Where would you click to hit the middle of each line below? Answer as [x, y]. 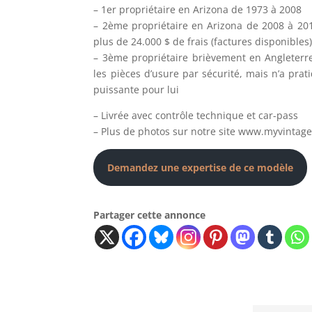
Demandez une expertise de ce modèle [201, 167]
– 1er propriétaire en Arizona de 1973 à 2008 [198, 9]
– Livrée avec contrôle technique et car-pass [196, 115]
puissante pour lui [136, 89]
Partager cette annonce [150, 214]
